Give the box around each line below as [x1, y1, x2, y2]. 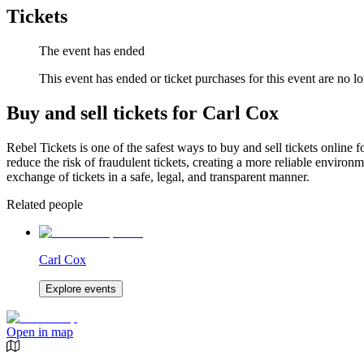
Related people [6, 197, 83, 212]
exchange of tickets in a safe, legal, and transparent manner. [6, 170, 310, 184]
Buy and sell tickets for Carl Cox [6, 102, 279, 124]
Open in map [6, 325, 73, 340]
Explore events [45, 283, 116, 296]
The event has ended [39, 44, 145, 58]
